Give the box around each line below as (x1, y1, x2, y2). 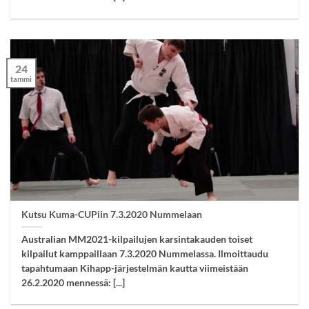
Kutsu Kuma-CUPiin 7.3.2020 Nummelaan (21, 208, 203, 220)
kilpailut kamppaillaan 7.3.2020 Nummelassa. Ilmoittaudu (21, 248, 269, 259)
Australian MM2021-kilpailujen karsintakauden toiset (21, 233, 253, 245)
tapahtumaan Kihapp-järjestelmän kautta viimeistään (21, 262, 249, 274)
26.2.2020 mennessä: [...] (21, 277, 126, 288)
